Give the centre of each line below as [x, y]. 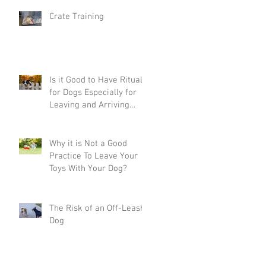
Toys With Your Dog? [88, 168]
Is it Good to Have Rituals [98, 80]
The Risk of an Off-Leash [97, 208]
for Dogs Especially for [93, 92]
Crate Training [77, 16]
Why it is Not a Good [88, 143]
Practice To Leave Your [94, 156]
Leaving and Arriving [89, 105]
